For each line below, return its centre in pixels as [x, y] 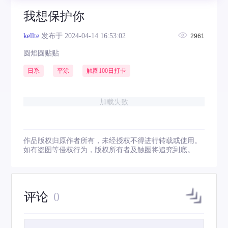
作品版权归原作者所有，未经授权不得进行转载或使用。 [113, 141]
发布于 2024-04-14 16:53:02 [83, 36]
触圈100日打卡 [106, 71]
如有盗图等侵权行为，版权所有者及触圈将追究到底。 [109, 150]
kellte [32, 36]
